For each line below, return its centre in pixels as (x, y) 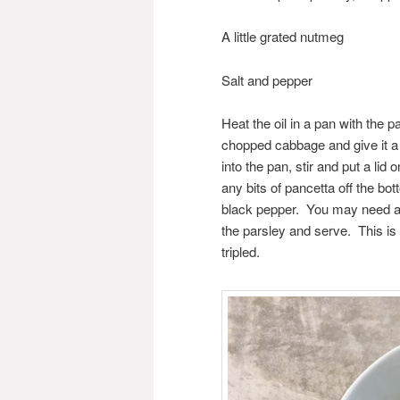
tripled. (241, 252)
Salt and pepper (267, 79)
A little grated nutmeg (283, 37)
